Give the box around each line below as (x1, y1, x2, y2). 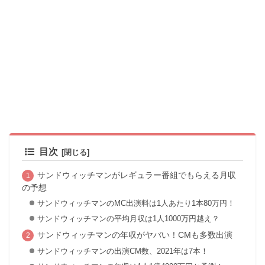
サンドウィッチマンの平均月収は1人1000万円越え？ (37, 214, 219, 223)
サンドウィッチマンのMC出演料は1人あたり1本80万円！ (37, 198, 235, 208)
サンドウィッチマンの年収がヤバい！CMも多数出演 (37, 230, 232, 240)
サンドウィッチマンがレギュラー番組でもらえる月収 (37, 170, 236, 180)
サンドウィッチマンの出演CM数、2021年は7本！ (37, 247, 208, 256)
